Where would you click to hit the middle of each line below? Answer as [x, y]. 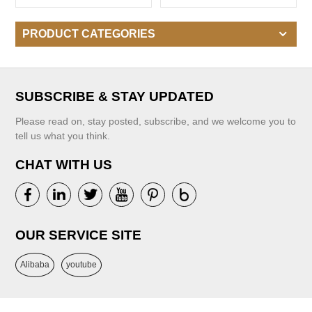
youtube [82, 264]
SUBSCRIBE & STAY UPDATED [115, 96]
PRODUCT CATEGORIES [89, 33]
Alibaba [35, 264]
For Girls [84, 17]
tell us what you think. [63, 135]
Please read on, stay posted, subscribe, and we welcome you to [156, 121]
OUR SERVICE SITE [79, 235]
